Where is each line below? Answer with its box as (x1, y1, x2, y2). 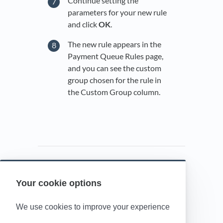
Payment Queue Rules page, (68, 51, 163, 61)
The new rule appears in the (68, 39, 161, 49)
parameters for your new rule (68, 7, 167, 17)
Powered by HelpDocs (69, 185, 154, 196)
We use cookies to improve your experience (16, 203, 170, 212)
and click (68, 19, 99, 29)
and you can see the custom (68, 63, 161, 73)
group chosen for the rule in (68, 75, 161, 85)
